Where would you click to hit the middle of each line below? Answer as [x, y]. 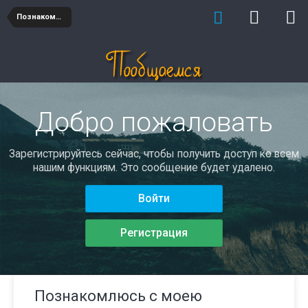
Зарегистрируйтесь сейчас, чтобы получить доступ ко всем [154, 154]
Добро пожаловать [154, 122]
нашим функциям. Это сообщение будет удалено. [154, 167]
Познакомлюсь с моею [118, 296]
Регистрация [154, 233]
